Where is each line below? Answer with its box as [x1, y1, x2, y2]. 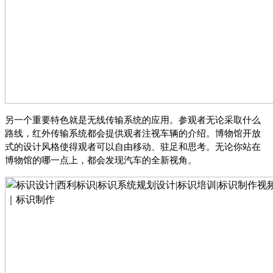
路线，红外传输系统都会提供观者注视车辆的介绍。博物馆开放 [5, 128, 261, 138]
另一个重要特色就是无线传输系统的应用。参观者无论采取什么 [5, 115, 261, 125]
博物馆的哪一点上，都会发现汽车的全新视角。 [5, 155, 197, 165]
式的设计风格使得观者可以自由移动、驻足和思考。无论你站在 [5, 141, 261, 152]
